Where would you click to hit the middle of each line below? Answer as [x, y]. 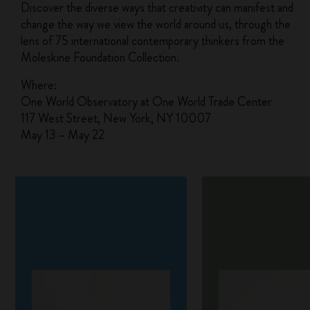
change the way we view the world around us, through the [156, 24]
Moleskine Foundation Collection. [100, 57]
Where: [39, 85]
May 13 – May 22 [63, 135]
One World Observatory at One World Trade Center [147, 102]
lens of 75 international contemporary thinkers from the [153, 41]
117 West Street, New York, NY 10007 [116, 118]
